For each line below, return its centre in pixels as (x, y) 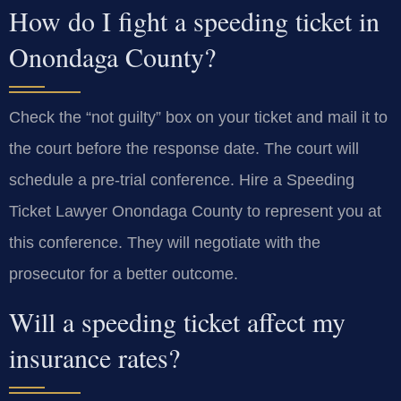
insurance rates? (94, 357)
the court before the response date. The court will (184, 149)
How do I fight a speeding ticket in (194, 21)
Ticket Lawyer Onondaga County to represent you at (195, 212)
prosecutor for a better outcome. (124, 274)
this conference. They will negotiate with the (165, 243)
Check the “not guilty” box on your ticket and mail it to (198, 118)
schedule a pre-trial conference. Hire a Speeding (182, 180)
